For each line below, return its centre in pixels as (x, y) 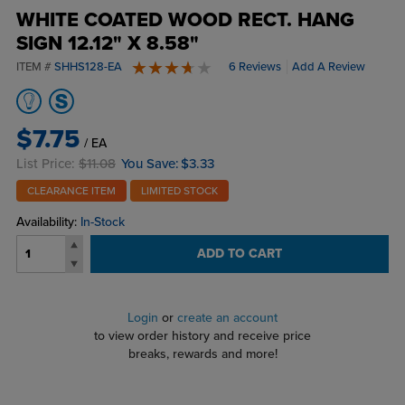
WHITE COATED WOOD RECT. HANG (185, 20)
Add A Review (328, 67)
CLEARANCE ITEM (71, 191)
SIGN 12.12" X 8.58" (107, 44)
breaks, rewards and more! (202, 354)
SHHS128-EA (88, 67)
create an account (227, 318)
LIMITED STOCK (179, 191)
